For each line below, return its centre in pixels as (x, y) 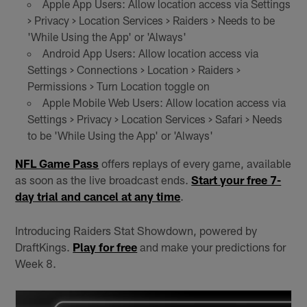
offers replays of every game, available (195, 163)
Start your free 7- (236, 180)
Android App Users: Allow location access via (150, 53)
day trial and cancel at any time (98, 196)
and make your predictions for (212, 247)
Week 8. (36, 263)
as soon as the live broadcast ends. (103, 180)
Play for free (105, 247)
